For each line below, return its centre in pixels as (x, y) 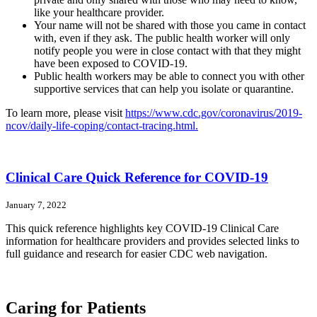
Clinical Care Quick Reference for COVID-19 (137, 177)
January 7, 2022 (36, 205)
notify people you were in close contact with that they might (167, 51)
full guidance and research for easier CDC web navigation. (137, 254)
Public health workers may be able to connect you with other (169, 76)
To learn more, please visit (65, 113)
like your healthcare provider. (99, 12)
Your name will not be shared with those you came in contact (170, 25)
